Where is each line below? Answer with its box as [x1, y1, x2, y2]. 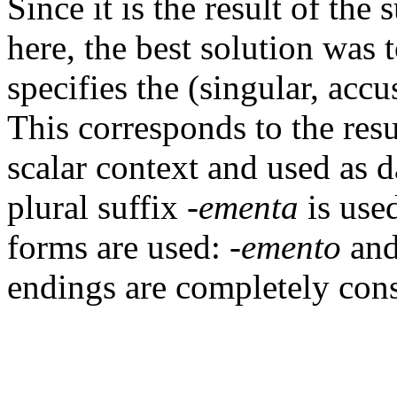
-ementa [187, 187, 299, 226]
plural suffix [7, 187, 187, 226]
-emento [230, 227, 341, 266]
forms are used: [7, 227, 230, 266]
